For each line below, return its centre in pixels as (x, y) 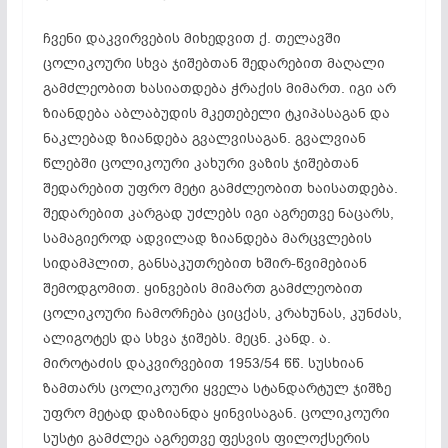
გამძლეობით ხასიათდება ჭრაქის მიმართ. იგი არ (219, 88)
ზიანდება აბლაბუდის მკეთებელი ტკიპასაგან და (216, 113)
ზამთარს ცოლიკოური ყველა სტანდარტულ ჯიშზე (216, 388)
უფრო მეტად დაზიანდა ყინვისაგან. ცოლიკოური (216, 413)
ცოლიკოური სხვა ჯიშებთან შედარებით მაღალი (213, 63)
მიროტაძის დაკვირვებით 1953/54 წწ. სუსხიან (203, 363)
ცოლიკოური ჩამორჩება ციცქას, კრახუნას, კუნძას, (222, 313)
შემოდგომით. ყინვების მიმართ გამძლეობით (202, 288)
